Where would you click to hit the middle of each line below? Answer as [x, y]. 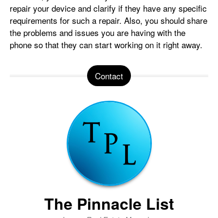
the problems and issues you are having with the [98, 33]
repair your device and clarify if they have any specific [108, 8]
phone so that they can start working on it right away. [106, 45]
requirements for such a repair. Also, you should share [109, 20]
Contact [109, 76]
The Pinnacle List [109, 204]
